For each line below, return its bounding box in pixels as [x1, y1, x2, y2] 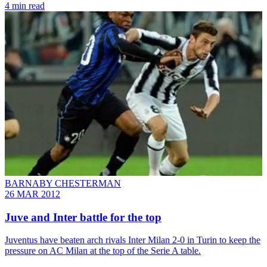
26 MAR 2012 [5, 189, 60, 200]
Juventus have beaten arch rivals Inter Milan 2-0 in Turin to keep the [5, 235, 260, 246]
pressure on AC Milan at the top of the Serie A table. [5, 246, 201, 256]
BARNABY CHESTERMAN [5, 178, 121, 189]
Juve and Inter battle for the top [5, 210, 162, 223]
